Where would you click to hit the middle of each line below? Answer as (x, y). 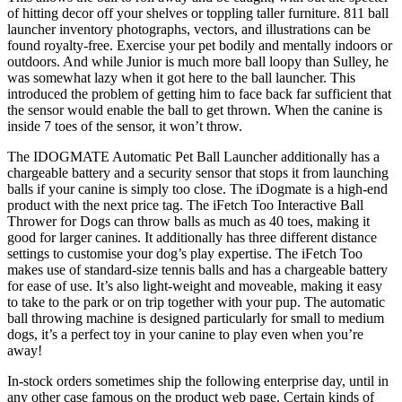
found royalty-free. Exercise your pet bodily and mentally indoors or (200, 45)
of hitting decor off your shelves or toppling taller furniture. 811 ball (198, 13)
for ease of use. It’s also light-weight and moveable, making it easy (195, 285)
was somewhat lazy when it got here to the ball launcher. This (181, 77)
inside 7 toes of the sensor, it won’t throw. (125, 126)
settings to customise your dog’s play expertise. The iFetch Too (185, 253)
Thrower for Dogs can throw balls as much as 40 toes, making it (188, 221)
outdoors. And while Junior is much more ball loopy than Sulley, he (198, 61)
